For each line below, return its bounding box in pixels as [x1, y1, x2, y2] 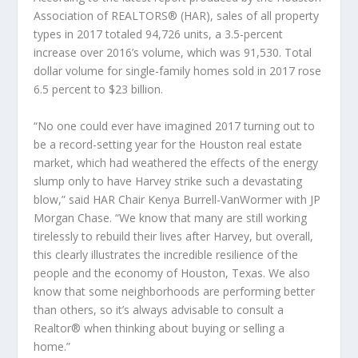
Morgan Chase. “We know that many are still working [34, 209, 308, 225]
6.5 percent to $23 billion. [34, 82, 164, 97]
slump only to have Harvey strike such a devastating [34, 173, 303, 189]
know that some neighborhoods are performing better [34, 283, 316, 299]
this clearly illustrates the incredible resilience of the [34, 246, 299, 262]
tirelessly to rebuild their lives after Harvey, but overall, [34, 228, 314, 244]
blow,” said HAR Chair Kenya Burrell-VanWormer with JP [34, 191, 321, 207]
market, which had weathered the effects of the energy [34, 154, 319, 170]
